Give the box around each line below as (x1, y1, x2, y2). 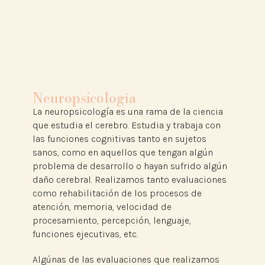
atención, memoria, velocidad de (32, 201, 172, 212)
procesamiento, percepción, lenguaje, (32, 214, 191, 226)
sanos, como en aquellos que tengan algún (32, 146, 213, 158)
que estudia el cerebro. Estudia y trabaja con (32, 119, 221, 131)
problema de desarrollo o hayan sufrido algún (32, 160, 227, 172)
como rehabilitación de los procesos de (32, 187, 202, 199)
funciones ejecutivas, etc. (32, 228, 138, 240)
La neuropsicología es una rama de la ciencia (32, 105, 223, 117)
